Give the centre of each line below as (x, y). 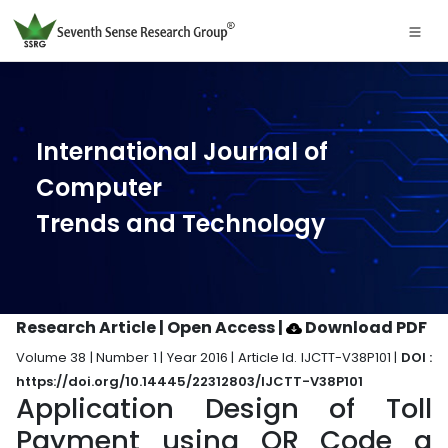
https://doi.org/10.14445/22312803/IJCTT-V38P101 (189, 381)
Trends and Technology (181, 223)
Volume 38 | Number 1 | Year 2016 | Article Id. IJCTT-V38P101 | (208, 357)
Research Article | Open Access (147, 327)
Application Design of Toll (224, 408)
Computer (99, 187)
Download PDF (364, 327)
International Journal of (182, 151)
